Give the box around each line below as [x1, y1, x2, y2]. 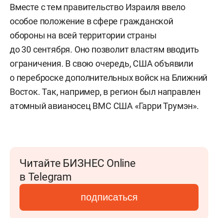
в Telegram [19, 170, 72, 183]
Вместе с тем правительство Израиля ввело [10, 1, 185, 12]
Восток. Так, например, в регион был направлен [10, 86, 200, 97]
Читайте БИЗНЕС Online [19, 157, 136, 169]
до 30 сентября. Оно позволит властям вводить [10, 44, 200, 54]
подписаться [80, 191, 138, 202]
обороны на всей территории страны [10, 30, 157, 40]
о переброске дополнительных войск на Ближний [10, 72, 208, 83]
